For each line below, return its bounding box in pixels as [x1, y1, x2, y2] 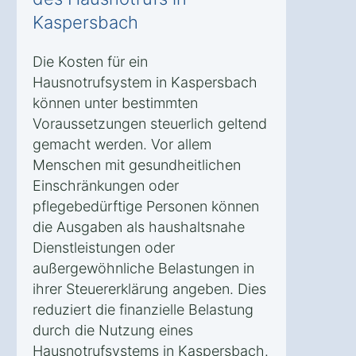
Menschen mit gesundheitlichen [33, 156, 241, 173]
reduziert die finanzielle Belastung [33, 300, 253, 318]
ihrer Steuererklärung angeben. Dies [33, 280, 266, 297]
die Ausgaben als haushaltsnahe [33, 218, 245, 235]
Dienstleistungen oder [33, 238, 175, 256]
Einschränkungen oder [33, 176, 179, 194]
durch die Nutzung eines [33, 321, 193, 339]
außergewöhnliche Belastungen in [33, 259, 254, 277]
